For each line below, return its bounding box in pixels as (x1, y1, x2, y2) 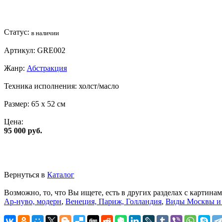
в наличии (31, 29, 59, 37)
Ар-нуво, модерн (4, 197, 61, 206)
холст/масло (79, 81, 119, 90)
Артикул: (4, 46, 37, 55)
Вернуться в (4, 170, 47, 179)
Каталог (47, 170, 74, 179)
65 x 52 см (31, 99, 65, 108)
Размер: (4, 99, 31, 108)
